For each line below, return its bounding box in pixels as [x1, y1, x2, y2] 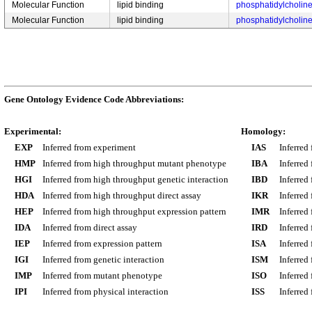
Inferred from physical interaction [42, 286, 169, 297]
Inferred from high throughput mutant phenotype [42, 158, 226, 169]
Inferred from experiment [42, 142, 136, 153]
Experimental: [4, 126, 61, 136]
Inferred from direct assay [42, 222, 137, 233]
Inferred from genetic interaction [42, 254, 164, 265]
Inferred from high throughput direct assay [42, 190, 201, 201]
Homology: [241, 126, 286, 136]
